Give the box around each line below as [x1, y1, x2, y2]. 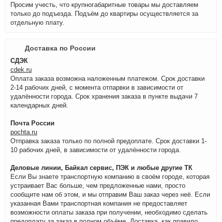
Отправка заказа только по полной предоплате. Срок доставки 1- [10, 137, 207, 145]
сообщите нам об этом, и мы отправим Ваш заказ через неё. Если [10, 191, 210, 198]
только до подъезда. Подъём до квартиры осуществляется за [10, 10, 198, 17]
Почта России [10, 119, 55, 127]
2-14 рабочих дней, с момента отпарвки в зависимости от [10, 84, 183, 91]
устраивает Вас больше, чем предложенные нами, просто [10, 182, 185, 189]
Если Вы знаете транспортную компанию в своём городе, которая [10, 173, 210, 180]
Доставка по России [25, 44, 96, 52]
